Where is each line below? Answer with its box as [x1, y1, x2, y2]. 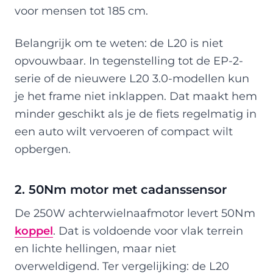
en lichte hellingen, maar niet [15, 241, 176, 255]
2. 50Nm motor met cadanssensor [15, 182, 227, 197]
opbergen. [15, 142, 71, 155]
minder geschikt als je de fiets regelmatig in [15, 107, 257, 120]
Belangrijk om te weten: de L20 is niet [15, 36, 223, 49]
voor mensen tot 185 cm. [15, 4, 148, 17]
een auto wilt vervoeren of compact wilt [15, 124, 233, 138]
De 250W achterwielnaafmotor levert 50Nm [15, 206, 255, 219]
